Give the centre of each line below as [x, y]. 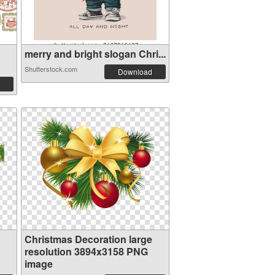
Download [135, 72]
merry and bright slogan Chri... [95, 54]
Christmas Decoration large [88, 239]
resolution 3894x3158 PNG [86, 251]
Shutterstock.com [51, 69]
